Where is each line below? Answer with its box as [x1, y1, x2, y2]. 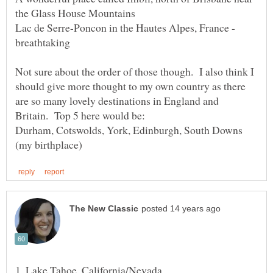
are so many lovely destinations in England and [15, 93, 219, 108]
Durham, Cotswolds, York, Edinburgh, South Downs [15, 122, 243, 137]
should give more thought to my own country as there [15, 78, 246, 93]
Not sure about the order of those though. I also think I [15, 63, 254, 79]
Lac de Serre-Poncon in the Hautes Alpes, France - [15, 19, 235, 35]
